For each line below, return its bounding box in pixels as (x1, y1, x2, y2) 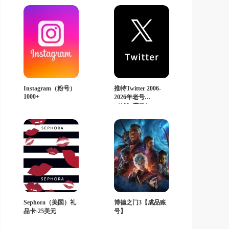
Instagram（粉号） (24, 85, 76, 92)
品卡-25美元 (24, 208, 56, 215)
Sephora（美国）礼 (24, 199, 76, 206)
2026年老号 (114, 94, 145, 101)
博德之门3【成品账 (114, 199, 166, 206)
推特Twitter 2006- (114, 85, 161, 92)
